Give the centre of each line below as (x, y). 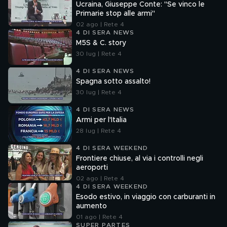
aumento (91, 206)
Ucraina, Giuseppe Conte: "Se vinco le (140, 5)
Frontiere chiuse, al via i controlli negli (140, 159)
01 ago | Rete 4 (99, 217)
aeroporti (92, 168)
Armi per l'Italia (101, 120)
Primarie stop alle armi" (116, 14)
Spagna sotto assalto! (113, 82)
